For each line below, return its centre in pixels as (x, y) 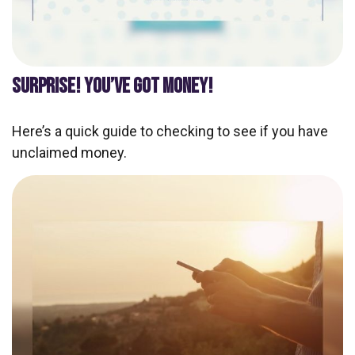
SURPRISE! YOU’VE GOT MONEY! (113, 86)
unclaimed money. (69, 152)
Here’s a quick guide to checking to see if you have (170, 131)
